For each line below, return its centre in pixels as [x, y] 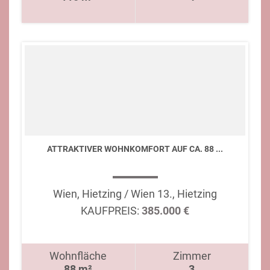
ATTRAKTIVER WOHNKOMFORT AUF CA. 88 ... [135, 149]
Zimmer [192, 256]
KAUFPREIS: [110, 211]
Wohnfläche [78, 256]
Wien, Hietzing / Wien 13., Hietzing [135, 194]
